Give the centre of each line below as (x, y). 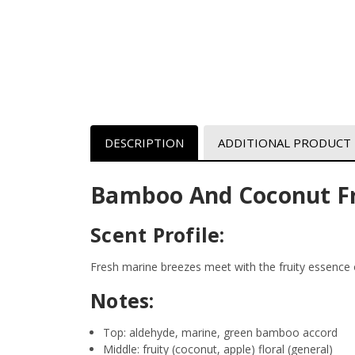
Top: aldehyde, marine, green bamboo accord (221, 332)
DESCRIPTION (144, 142)
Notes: (122, 300)
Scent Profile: (160, 234)
